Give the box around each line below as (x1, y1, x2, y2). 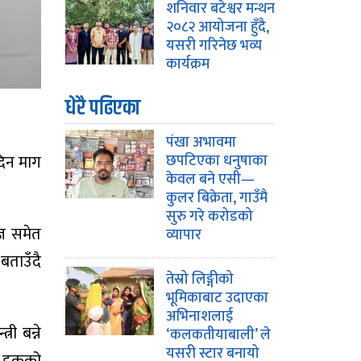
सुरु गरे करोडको (166, 205, 253, 229)
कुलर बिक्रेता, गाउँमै (166, 186, 268, 210)
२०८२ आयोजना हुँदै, (166, 15, 269, 39)
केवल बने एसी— (166, 168, 255, 192)
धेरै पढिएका (65, 92, 140, 125)
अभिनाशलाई (166, 305, 233, 329)
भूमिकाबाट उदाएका (166, 286, 268, 310)
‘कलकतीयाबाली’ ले (166, 323, 271, 347)
